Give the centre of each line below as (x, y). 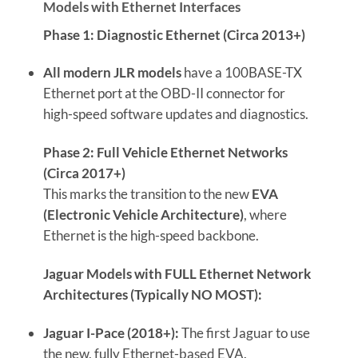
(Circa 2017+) (84, 173)
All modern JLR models (112, 73)
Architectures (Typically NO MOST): (152, 295)
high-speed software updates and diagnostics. (175, 114)
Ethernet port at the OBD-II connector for (164, 93)
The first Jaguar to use (244, 332)
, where (265, 215)
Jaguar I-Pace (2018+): (111, 332)
